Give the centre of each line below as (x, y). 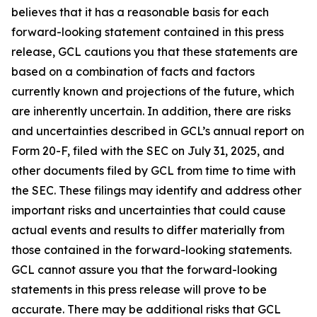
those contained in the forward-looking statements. (151, 250)
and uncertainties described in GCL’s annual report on (158, 131)
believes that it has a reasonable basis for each (140, 12)
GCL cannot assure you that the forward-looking (144, 270)
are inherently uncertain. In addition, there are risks (151, 111)
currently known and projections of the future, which (153, 91)
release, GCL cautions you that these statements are (155, 52)
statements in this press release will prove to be (139, 289)
